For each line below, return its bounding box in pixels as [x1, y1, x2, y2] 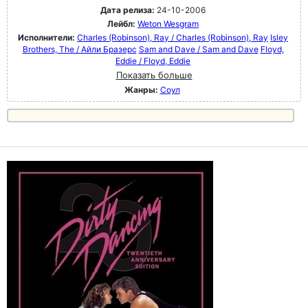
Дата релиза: [100, 5, 155, 15]
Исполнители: [18, 32, 77, 43]
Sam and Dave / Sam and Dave [138, 44, 258, 54]
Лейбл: [107, 19, 135, 29]
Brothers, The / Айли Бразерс [22, 44, 137, 54]
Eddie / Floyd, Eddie [115, 56, 190, 66]
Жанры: [124, 85, 158, 95]
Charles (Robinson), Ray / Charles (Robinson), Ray [77, 32, 268, 43]
